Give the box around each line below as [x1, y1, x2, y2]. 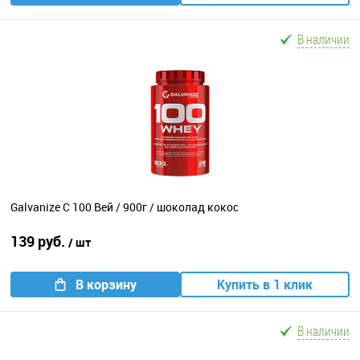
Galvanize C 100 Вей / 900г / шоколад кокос [10, 199, 239, 215]
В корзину [75, 276, 137, 293]
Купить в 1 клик [217, 276, 313, 293]
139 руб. [10, 231, 68, 251]
